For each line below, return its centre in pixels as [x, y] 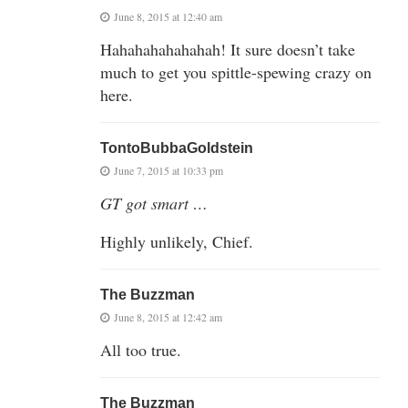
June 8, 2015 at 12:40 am [168, 16]
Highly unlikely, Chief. [177, 241]
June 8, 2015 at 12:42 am [168, 316]
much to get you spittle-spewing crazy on [236, 71]
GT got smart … [154, 203]
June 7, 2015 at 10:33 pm [168, 170]
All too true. [141, 349]
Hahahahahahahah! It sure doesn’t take [228, 49]
